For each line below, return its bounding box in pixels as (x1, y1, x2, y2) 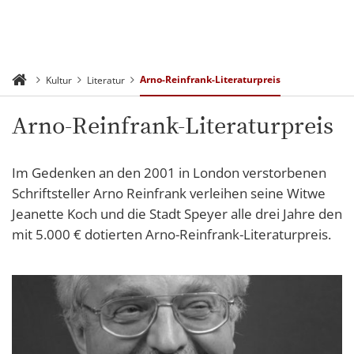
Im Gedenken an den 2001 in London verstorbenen (12, 164, 326, 182)
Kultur (46, 73, 72, 87)
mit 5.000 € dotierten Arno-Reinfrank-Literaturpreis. (12, 225, 334, 243)
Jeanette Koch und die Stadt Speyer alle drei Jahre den (12, 205, 342, 223)
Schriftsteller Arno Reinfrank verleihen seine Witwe (12, 184, 326, 202)
